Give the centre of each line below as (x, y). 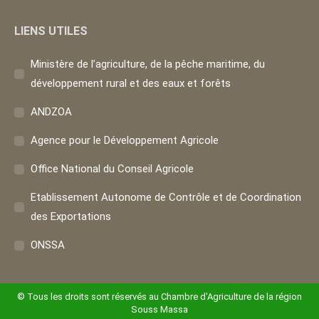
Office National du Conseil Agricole (112, 169)
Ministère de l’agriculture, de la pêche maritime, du (148, 64)
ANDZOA (51, 112)
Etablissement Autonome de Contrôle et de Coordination (166, 197)
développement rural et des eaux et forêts (131, 83)
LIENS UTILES (51, 31)
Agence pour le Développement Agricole (125, 140)
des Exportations (71, 216)
